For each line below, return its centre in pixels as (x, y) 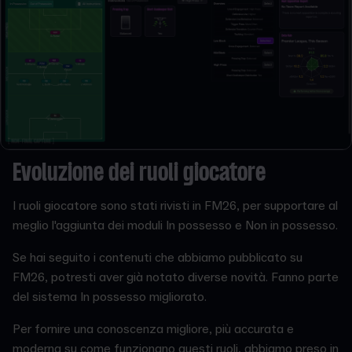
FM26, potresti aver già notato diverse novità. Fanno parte (176, 278)
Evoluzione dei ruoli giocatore (139, 174)
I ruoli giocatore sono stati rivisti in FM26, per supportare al (175, 206)
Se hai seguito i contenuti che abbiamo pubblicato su (158, 258)
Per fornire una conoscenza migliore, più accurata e (153, 330)
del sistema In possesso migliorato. (110, 297)
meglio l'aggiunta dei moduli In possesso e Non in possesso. (175, 226)
